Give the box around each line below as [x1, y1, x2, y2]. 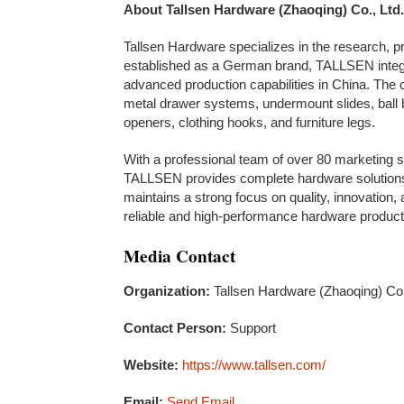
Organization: [124, 283, 210, 298]
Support [226, 320, 276, 335]
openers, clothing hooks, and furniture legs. [124, 115, 375, 130]
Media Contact [124, 243, 235, 269]
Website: [124, 357, 179, 372]
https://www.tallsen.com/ [182, 357, 326, 372]
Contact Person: [124, 320, 226, 335]
